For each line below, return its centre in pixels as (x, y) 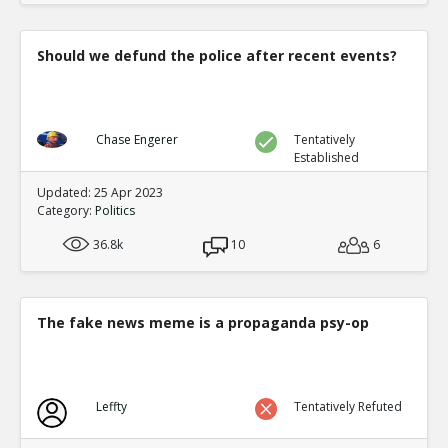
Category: (66, 210)
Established (327, 157)
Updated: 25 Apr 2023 (100, 192)
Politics (115, 210)
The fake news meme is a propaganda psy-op (203, 322)
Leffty (111, 406)
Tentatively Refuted (348, 406)
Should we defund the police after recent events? (217, 55)
